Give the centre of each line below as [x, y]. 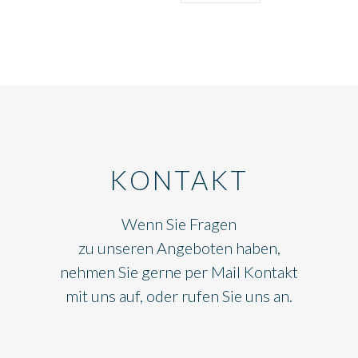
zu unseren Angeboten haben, [179, 248]
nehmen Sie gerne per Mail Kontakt [179, 272]
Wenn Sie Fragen [179, 224]
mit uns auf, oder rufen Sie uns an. [179, 296]
